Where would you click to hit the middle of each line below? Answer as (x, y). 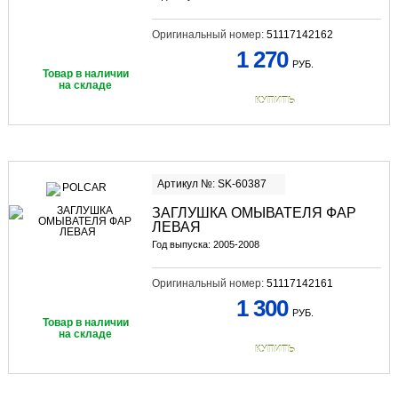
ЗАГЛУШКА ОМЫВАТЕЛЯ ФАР (254, 213)
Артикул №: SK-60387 (211, 184)
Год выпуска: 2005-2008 (205, 245)
